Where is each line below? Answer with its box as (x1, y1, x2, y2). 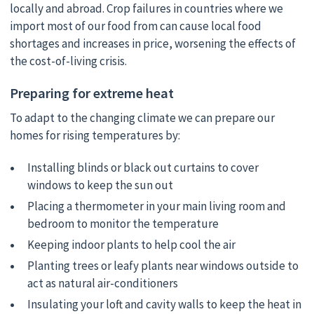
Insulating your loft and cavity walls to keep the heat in (27, 296, 302, 312)
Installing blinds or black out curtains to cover (27, 159, 259, 175)
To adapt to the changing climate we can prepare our (9, 110, 275, 126)
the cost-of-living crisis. (9, 53, 129, 69)
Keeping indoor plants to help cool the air (27, 236, 238, 252)
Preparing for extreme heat (9, 84, 174, 103)
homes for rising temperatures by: (9, 128, 182, 144)
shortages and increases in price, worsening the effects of (9, 35, 296, 51)
